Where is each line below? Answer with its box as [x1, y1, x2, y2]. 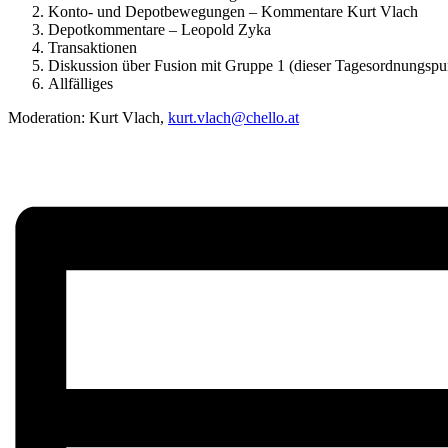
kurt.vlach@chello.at [168, 109, 299, 127]
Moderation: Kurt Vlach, [8, 109, 168, 127]
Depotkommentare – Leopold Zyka [48, 21, 271, 39]
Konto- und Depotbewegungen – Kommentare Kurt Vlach [48, 3, 418, 21]
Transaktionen [48, 39, 137, 57]
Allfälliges [48, 75, 113, 93]
